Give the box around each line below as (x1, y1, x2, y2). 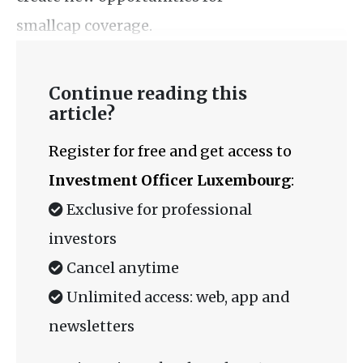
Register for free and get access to (49, 141, 292, 160)
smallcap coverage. (16, 15, 152, 35)
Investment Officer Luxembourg (49, 170, 291, 190)
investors (49, 228, 117, 248)
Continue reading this (49, 82, 247, 105)
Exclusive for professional (63, 199, 252, 219)
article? (49, 102, 115, 125)
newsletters (49, 316, 135, 335)
